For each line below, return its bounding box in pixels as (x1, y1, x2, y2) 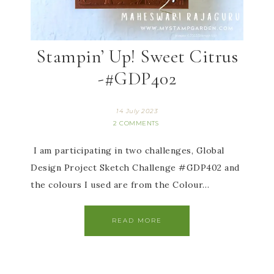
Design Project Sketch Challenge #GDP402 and (31, 162, 240, 173)
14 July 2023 (116, 107, 158, 115)
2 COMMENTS (113, 119, 158, 127)
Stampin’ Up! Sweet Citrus (35, 45, 239, 68)
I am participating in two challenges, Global (31, 145, 224, 156)
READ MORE (112, 217, 162, 224)
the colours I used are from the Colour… (31, 179, 210, 190)
